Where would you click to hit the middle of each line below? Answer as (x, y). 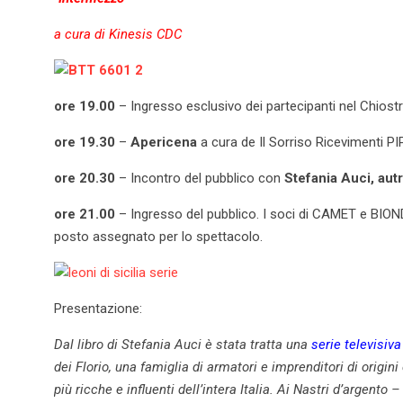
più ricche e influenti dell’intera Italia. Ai (174, 389)
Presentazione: (98, 308)
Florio (92, 367)
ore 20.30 (85, 178)
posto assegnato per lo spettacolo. (158, 236)
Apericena (164, 142)
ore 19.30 (85, 142)
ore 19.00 (85, 106)
